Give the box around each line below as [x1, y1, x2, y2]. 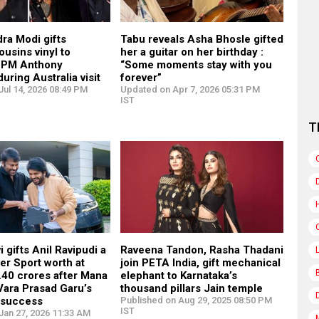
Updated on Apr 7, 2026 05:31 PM [120, 83, 260, 95]
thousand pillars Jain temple [120, 281, 263, 295]
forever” [120, 70, 162, 84]
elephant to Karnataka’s [120, 268, 237, 282]
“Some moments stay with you [120, 58, 272, 71]
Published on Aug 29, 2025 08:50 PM [120, 294, 272, 305]
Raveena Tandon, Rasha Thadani [120, 243, 283, 256]
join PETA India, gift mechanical [120, 256, 281, 269]
